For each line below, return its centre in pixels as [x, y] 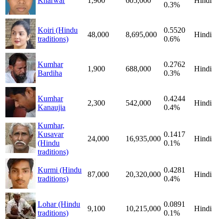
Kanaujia [52, 107]
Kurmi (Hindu [60, 170]
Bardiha [50, 73]
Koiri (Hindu [58, 30]
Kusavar [51, 134]
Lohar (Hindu [59, 204]
